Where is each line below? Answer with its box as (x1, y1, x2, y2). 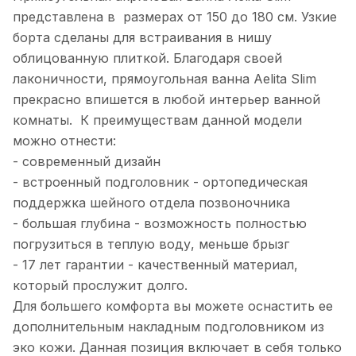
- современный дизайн (13, 153, 161, 170)
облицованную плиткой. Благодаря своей (13, 50, 282, 67)
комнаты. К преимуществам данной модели (13, 112, 302, 129)
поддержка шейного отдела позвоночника (13, 195, 290, 211)
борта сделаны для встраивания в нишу (13, 29, 272, 46)
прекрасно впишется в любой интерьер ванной (13, 91, 320, 108)
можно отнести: (13, 133, 116, 149)
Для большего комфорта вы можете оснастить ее (13, 298, 333, 315)
